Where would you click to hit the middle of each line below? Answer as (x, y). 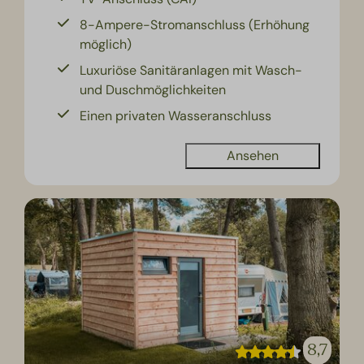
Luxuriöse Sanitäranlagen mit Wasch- (191, 70)
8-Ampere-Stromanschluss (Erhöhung (195, 24)
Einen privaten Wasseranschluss (176, 115)
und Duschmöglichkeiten (153, 89)
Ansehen (252, 155)
